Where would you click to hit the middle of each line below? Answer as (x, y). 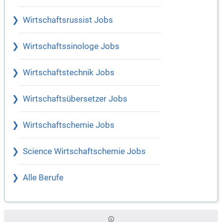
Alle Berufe (43, 178)
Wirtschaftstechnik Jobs (69, 73)
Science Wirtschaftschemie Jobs (84, 152)
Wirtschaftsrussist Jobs (68, 20)
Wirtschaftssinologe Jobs (71, 47)
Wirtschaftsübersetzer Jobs (75, 99)
